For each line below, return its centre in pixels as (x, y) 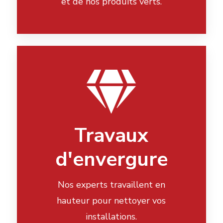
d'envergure (111, 160)
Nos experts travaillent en (111, 185)
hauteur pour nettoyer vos (111, 201)
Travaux (111, 136)
